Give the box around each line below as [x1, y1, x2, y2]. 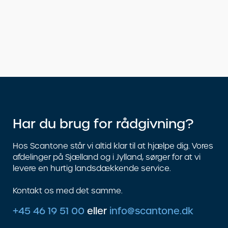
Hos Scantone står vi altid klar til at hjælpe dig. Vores [13, 140, 213, 151]
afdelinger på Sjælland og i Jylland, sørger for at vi [13, 152, 201, 162]
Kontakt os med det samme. [13, 185, 123, 195]
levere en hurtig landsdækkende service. [13, 163, 171, 173]
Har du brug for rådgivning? [13, 115, 193, 132]
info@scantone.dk [109, 205, 193, 217]
